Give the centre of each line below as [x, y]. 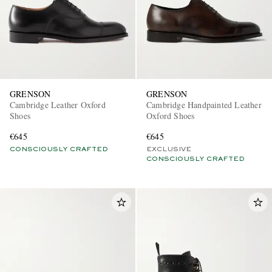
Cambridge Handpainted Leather [204, 105]
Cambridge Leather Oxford [58, 105]
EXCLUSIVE [169, 150]
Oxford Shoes [171, 116]
